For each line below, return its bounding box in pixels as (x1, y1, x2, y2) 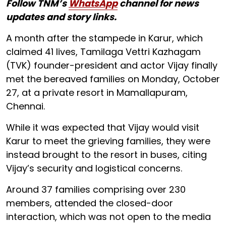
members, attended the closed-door (6, 196, 173, 209)
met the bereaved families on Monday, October (6, 72, 220, 85)
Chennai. (6, 99, 47, 112)
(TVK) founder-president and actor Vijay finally (6, 59, 217, 72)
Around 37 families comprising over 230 (6, 183, 186, 196)
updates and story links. (6, 10, 117, 23)
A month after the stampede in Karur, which (6, 31, 203, 44)
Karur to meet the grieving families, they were (6, 134, 210, 147)
